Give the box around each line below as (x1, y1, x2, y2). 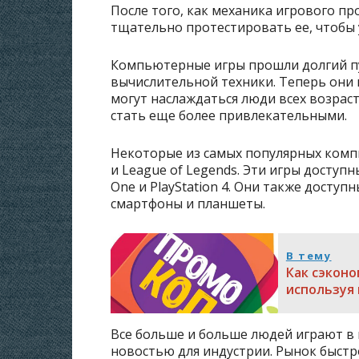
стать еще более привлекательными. (111, 107, 347, 124)
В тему (285, 248, 332, 263)
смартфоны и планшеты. (111, 195, 265, 212)
